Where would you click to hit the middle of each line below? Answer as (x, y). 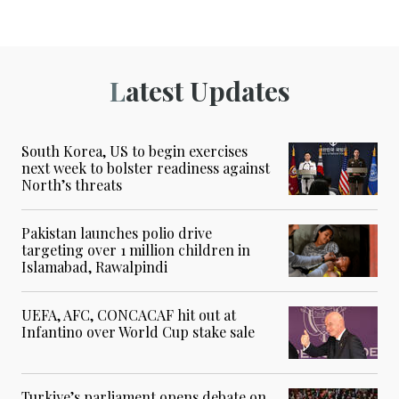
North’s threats (72, 185)
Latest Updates (208, 91)
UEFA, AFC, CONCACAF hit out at (129, 315)
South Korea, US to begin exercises (134, 151)
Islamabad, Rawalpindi (94, 267)
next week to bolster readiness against (146, 168)
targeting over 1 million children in (136, 250)
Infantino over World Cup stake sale (138, 332)
